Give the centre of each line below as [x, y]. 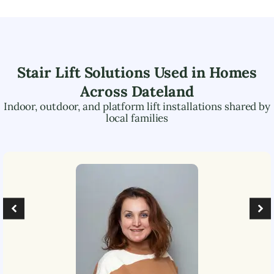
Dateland [162, 91]
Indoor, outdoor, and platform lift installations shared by [137, 106]
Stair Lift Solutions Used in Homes [137, 72]
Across [106, 91]
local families [137, 118]
